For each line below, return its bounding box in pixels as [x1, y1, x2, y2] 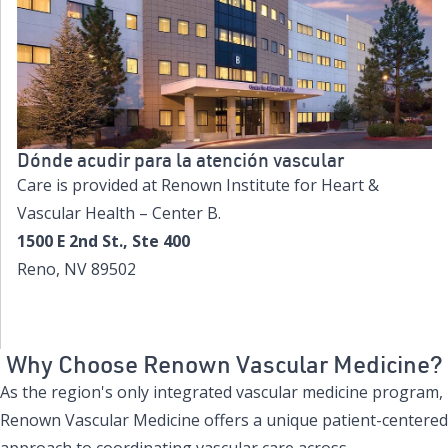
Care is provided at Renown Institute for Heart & [17, 173, 379, 196]
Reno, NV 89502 [17, 257, 136, 280]
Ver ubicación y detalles [129, 296, 320, 319]
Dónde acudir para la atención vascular [17, 146, 344, 172]
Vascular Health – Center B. [17, 201, 221, 224]
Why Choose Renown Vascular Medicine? [5, 347, 443, 379]
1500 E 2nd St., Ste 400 [17, 229, 190, 252]
